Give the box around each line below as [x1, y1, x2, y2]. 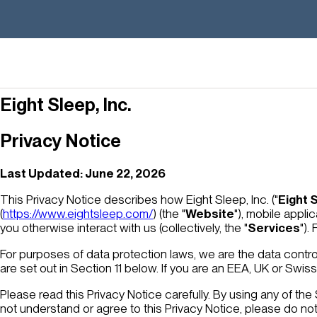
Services [248, 221, 300, 236]
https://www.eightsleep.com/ [3, 207, 153, 221]
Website [185, 207, 234, 221]
